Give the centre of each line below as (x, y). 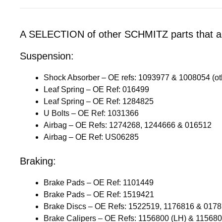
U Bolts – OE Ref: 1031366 (91, 113)
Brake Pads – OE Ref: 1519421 (99, 194)
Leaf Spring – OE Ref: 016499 (96, 89)
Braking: (38, 161)
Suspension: (47, 56)
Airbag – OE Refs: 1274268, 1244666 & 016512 (128, 125)
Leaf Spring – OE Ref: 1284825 (99, 101)
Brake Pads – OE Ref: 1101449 (99, 182)
